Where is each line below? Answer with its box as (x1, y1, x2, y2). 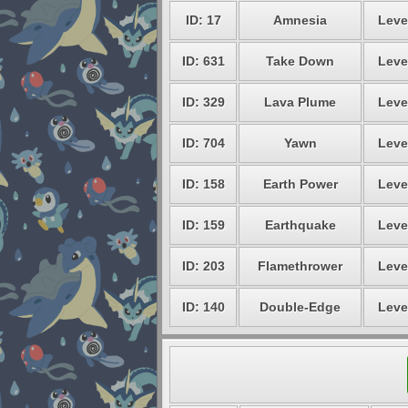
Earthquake (264, 218, 336, 232)
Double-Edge (260, 300, 341, 314)
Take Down (266, 54, 334, 68)
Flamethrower (258, 259, 342, 273)
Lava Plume (264, 95, 336, 109)
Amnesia (273, 13, 327, 27)
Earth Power (262, 177, 338, 191)
